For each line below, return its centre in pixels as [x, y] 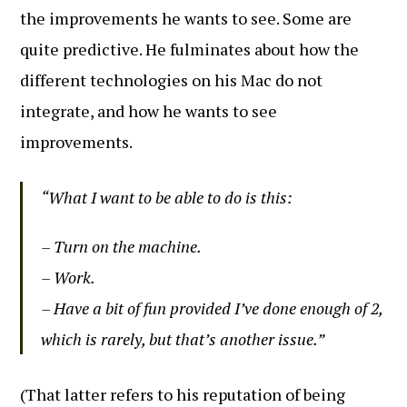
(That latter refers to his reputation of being [183, 394]
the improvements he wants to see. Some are [186, 18]
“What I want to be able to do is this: [167, 197]
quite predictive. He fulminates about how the [190, 49]
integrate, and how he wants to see [149, 111]
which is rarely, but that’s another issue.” [183, 339]
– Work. [69, 277]
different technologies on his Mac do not [172, 80]
